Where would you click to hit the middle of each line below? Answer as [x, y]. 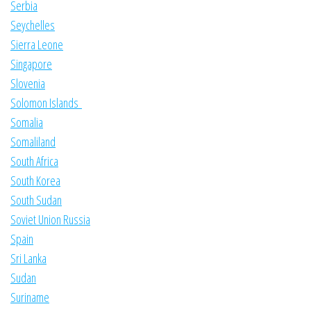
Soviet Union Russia [50, 220]
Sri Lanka [28, 259]
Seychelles [33, 25]
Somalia [27, 123]
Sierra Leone [37, 45]
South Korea [35, 181]
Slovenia [28, 84]
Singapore [31, 64]
